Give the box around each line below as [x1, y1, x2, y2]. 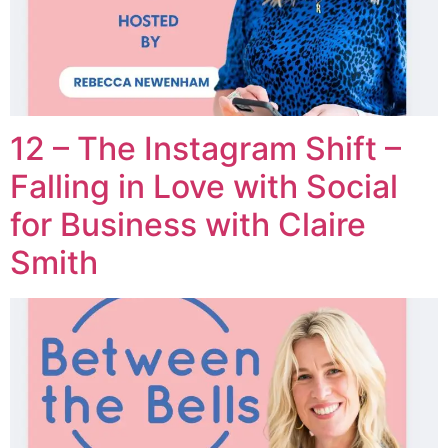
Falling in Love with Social [10, 167, 398, 206]
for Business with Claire [10, 205, 366, 244]
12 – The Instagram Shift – [10, 129, 401, 168]
